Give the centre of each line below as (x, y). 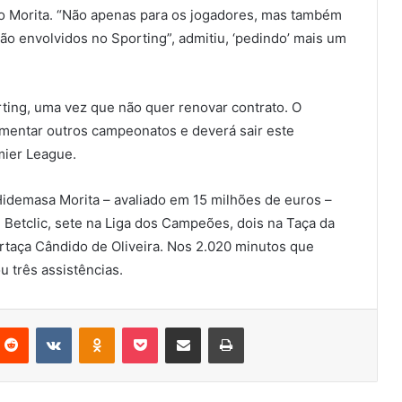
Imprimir (265, 327)
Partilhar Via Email (214, 327)
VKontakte (100, 327)
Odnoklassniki (153, 327)
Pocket (176, 327)
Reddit (46, 327)
